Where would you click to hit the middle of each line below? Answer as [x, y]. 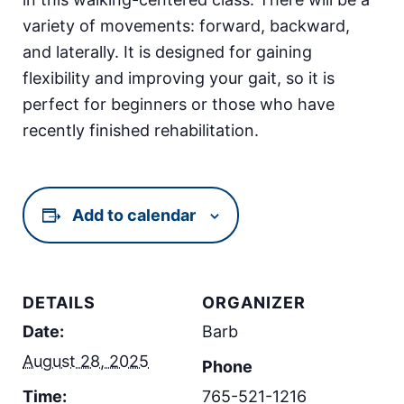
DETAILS [59, 302]
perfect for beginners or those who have [179, 104]
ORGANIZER [254, 302]
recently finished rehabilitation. [141, 130]
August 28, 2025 [86, 361]
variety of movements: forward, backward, [186, 25]
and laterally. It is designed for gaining [167, 51]
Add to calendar [134, 215]
